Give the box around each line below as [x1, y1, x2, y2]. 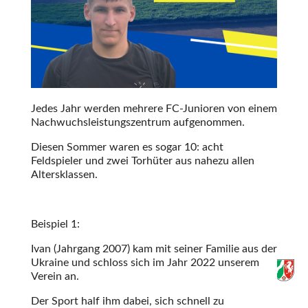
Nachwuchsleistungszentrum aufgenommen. [30, 116, 245, 128]
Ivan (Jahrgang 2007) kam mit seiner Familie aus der [30, 243, 277, 254]
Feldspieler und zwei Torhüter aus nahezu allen [30, 155, 254, 166]
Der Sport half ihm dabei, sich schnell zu [30, 295, 224, 307]
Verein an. [30, 270, 79, 282]
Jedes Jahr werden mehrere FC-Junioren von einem [30, 102, 277, 114]
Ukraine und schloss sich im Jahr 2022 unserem [30, 256, 259, 268]
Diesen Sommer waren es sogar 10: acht [30, 141, 223, 153]
